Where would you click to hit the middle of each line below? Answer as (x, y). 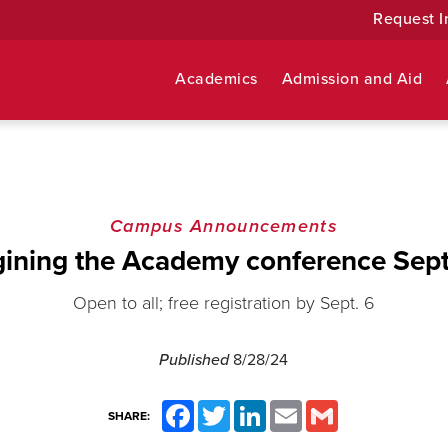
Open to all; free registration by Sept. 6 (223, 303)
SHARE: (128, 416)
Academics (216, 79)
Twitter (248, 408)
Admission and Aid (352, 79)
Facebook (220, 408)
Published (196, 360)
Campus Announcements (224, 226)
